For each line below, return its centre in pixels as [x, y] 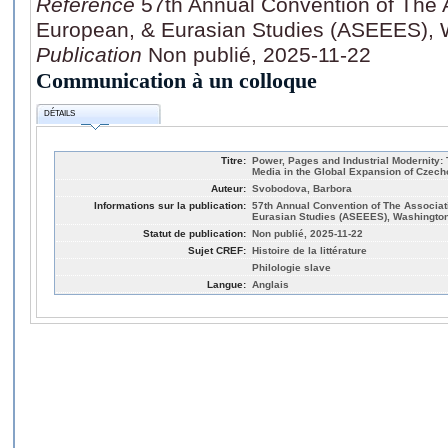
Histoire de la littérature [309, 250]
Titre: [233, 160]
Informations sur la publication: [170, 205]
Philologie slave [291, 267]
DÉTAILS [60, 114]
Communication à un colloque [176, 80]
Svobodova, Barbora [302, 188]
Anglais [270, 284]
